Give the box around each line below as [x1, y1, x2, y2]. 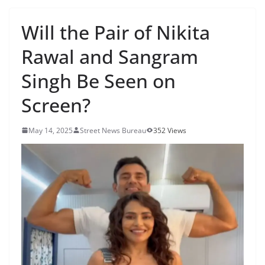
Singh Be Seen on [21, 67, 176, 93]
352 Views [153, 125, 186, 135]
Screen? [21, 92, 91, 118]
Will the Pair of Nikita [21, 19, 210, 45]
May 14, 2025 [28, 125, 73, 135]
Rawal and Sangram [21, 43, 198, 69]
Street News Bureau [80, 125, 146, 135]
